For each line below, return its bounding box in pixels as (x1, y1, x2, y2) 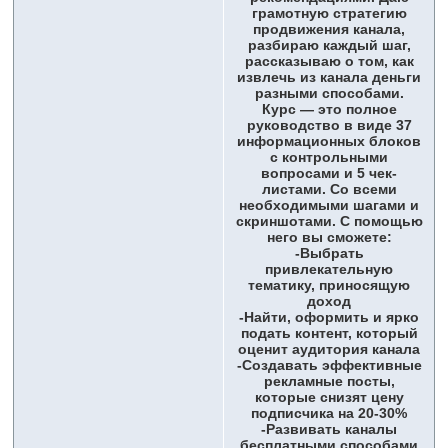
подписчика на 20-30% (251, 405, 407, 422)
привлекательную (265, 261, 393, 278)
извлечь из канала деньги (237, 69, 421, 86)
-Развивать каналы (261, 421, 397, 438)
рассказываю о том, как (244, 53, 414, 70)
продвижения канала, (253, 21, 405, 38)
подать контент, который (240, 325, 418, 342)
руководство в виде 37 (246, 117, 412, 134)
